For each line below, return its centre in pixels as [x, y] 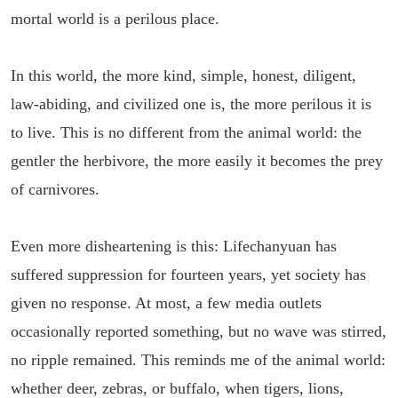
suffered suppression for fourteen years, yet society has [188, 275]
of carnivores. [55, 189]
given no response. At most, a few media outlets [166, 303]
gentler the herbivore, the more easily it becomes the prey [197, 161]
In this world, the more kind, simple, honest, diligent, [183, 76]
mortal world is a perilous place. [115, 19]
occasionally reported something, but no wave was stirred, [199, 331]
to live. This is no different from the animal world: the [186, 132]
